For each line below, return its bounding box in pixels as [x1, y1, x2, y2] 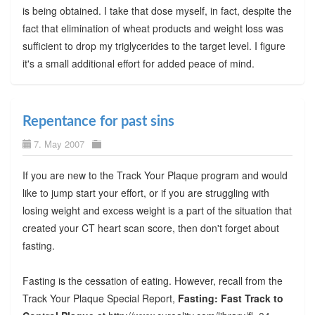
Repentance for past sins [22, 115, 174, 129]
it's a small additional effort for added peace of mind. [22, 56, 255, 71]
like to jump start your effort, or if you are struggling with [22, 186, 269, 200]
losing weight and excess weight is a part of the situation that [22, 203, 292, 218]
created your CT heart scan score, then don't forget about [22, 221, 279, 236]
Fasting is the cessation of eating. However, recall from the [22, 274, 283, 288]
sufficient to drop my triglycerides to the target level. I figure [22, 39, 285, 53]
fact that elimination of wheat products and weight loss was [22, 21, 283, 36]
